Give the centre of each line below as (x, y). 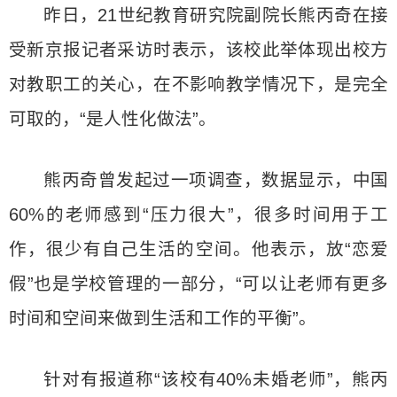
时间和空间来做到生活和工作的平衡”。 (163, 318)
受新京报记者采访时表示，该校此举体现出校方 (198, 50)
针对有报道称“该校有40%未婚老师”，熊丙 (216, 379)
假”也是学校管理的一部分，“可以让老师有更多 (198, 284)
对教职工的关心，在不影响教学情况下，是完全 (198, 84)
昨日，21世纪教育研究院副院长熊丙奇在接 (216, 15)
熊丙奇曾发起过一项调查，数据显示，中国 (216, 180)
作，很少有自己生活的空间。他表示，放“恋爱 (198, 249)
